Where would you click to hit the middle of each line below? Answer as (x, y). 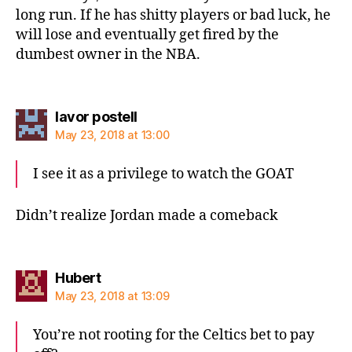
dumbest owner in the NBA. (108, 54)
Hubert (78, 278)
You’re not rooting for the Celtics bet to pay (174, 335)
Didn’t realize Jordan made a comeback (147, 215)
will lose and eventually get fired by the (147, 35)
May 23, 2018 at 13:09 (112, 296)
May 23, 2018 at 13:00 (112, 135)
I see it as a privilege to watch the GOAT (163, 174)
